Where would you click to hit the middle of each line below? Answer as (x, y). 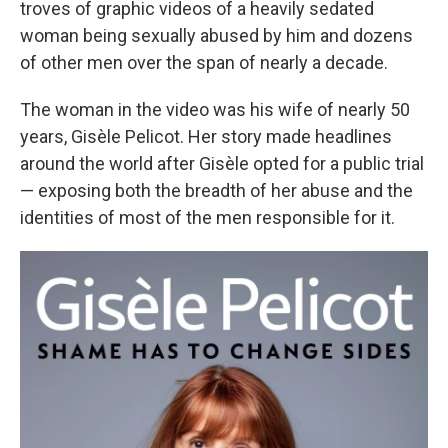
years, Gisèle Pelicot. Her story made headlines (206, 136)
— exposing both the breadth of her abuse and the (216, 190)
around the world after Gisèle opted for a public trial (222, 163)
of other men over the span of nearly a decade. (204, 62)
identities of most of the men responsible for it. (207, 217)
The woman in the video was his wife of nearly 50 (215, 109)
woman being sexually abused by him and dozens (216, 35)
